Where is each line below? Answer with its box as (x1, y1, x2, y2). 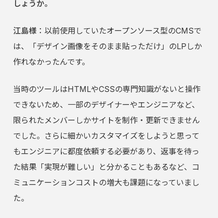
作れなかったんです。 (13, 57, 90, 67)
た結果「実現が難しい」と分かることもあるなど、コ (13, 162, 200, 172)
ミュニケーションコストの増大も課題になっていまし (13, 178, 200, 188)
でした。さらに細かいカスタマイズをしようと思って (13, 131, 200, 141)
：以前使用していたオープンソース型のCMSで (36, 26, 201, 36)
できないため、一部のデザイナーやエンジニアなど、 (13, 100, 200, 110)
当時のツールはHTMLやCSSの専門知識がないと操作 (13, 84, 200, 94)
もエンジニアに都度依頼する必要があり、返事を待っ (13, 146, 200, 157)
